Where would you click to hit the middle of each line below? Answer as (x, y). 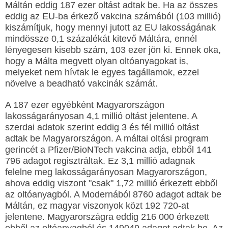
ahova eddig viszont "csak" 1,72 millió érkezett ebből (111, 183)
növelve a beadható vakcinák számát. (81, 83)
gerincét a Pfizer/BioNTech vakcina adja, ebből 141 (108, 150)
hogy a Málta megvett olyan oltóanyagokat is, (97, 61)
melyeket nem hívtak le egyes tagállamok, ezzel (102, 72)
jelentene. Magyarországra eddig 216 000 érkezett (107, 217)
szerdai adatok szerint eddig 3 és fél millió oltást (102, 127)
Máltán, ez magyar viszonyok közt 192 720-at (97, 206)
